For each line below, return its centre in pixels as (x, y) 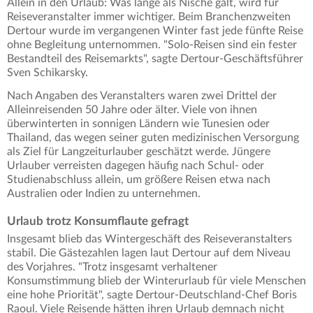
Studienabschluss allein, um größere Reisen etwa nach (139, 180)
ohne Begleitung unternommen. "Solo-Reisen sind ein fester (152, 45)
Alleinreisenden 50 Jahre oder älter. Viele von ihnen (132, 110)
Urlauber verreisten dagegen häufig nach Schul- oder (136, 166)
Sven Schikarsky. (48, 73)
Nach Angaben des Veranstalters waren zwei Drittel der (142, 96)
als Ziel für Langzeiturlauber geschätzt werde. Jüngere (139, 152)
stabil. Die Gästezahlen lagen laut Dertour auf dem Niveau (149, 253)
